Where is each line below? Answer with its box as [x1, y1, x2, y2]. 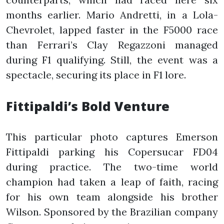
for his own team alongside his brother [6, 190, 218, 203]
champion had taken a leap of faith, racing [6, 175, 218, 188]
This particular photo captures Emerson [6, 130, 218, 143]
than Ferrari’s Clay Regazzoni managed [6, 38, 218, 51]
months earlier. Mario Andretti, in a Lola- [6, 8, 218, 21]
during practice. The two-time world [6, 160, 218, 173]
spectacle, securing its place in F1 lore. [6, 68, 186, 81]
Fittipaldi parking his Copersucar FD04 [6, 145, 218, 158]
